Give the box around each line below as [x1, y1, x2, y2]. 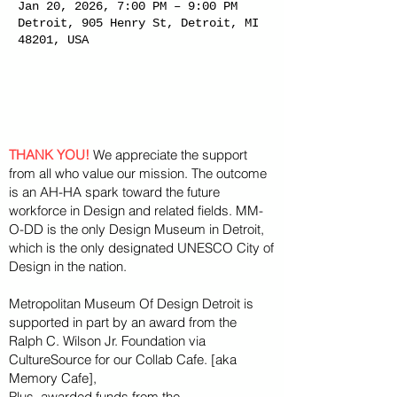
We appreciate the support [90, 146, 247, 163]
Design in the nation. [9, 258, 130, 275]
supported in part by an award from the [9, 314, 237, 331]
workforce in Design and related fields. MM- [9, 202, 263, 219]
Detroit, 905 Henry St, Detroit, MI [18, 16, 259, 30]
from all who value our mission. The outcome [9, 165, 267, 182]
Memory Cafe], [9, 370, 97, 386]
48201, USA [18, 33, 89, 47]
